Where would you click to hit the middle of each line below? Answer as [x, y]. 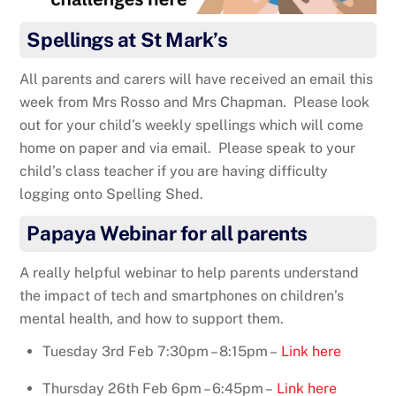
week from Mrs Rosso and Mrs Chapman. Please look [195, 102]
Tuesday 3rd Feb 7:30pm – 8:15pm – [162, 352]
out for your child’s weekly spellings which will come [192, 125]
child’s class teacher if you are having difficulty [174, 171]
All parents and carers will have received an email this [197, 79]
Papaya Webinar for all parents [167, 233]
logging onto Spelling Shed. [112, 194]
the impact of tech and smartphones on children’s [182, 296]
